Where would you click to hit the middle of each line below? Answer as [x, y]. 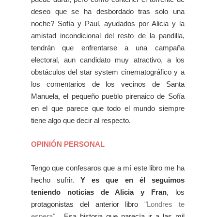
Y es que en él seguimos [132, 180]
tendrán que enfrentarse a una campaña [108, 48]
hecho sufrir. [56, 180]
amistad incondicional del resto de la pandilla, [108, 36]
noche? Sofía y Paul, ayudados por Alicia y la [108, 24]
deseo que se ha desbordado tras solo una [108, 12]
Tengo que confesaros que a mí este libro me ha [108, 168]
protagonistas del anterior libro [88, 204]
